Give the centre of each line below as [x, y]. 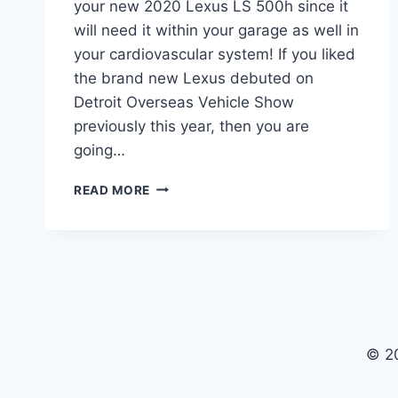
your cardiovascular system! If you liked [215, 54]
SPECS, [173, 279]
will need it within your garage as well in [216, 30]
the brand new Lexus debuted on [194, 78]
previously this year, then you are [191, 126]
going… [99, 150]
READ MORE [112, 190]
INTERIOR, [183, 260]
